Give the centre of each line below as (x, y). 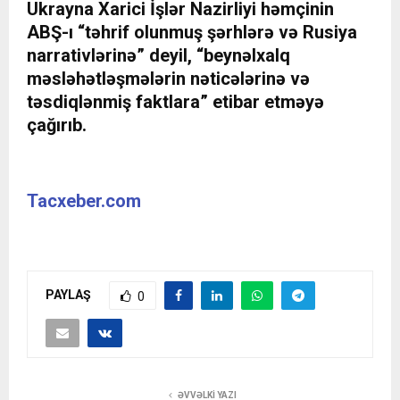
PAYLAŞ (68, 295)
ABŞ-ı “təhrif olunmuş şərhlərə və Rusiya (192, 33)
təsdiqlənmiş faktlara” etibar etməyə (175, 102)
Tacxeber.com (84, 201)
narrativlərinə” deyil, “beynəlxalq (158, 56)
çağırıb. (57, 125)
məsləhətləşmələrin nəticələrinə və (168, 79)
